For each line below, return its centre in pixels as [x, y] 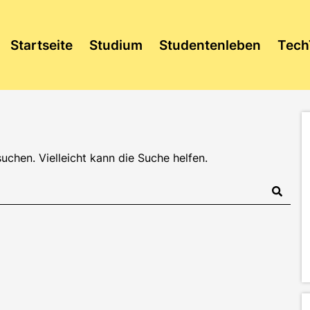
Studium [116, 45]
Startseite [41, 45]
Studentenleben [210, 45]
